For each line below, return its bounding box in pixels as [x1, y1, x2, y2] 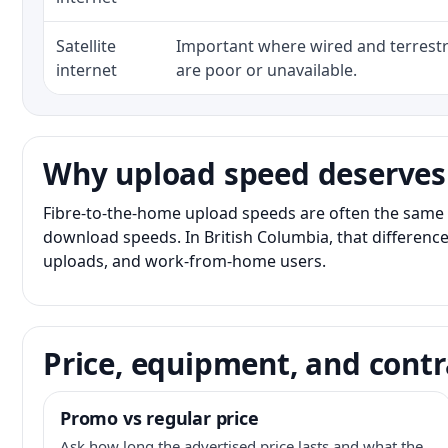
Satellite [56, 35, 116, 57]
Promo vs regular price [60, 406, 259, 430]
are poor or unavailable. [176, 59, 357, 81]
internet [56, 59, 117, 81]
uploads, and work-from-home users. [43, 250, 326, 272]
